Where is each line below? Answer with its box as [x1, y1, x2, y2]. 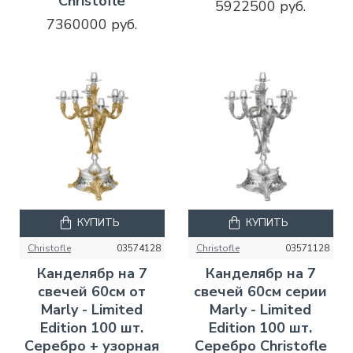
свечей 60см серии [194, 281, 328, 301]
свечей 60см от [38, 281, 147, 301]
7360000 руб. [46, 14, 138, 34]
